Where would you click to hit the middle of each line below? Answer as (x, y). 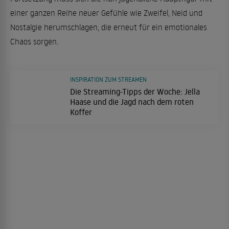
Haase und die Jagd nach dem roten (132, 101)
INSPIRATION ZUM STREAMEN (108, 79)
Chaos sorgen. (34, 41)
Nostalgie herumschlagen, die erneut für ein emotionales (109, 27)
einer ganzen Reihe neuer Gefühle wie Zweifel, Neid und (106, 13)
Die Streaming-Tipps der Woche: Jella (135, 91)
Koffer (81, 112)
